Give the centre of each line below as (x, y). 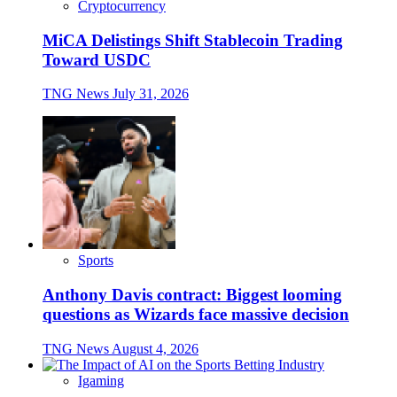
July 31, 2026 (151, 94)
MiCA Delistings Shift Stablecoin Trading (193, 40)
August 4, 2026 (155, 348)
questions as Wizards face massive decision (196, 315)
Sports (96, 261)
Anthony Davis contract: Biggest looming (192, 295)
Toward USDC (97, 59)
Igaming (101, 380)
